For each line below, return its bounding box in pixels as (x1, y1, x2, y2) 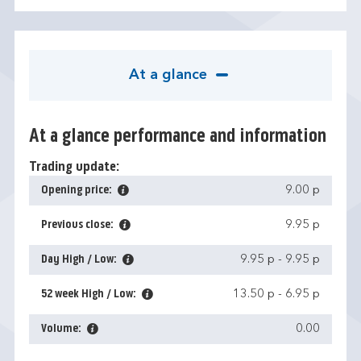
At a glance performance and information (29, 127, 326, 147)
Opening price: (41, 184, 114, 197)
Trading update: (29, 160, 119, 174)
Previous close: (41, 218, 116, 231)
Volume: (41, 322, 84, 335)
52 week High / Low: (41, 288, 139, 301)
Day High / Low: (41, 253, 119, 266)
